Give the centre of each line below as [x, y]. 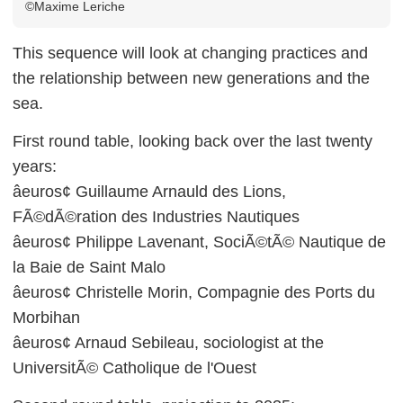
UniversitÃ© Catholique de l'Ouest [134, 367]
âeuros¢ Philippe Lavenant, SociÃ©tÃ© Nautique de [199, 242]
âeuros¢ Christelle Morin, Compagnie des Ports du [194, 292]
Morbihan [46, 317]
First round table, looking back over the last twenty [193, 141]
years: [35, 166]
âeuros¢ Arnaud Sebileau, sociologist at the [168, 342]
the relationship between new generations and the [191, 78]
